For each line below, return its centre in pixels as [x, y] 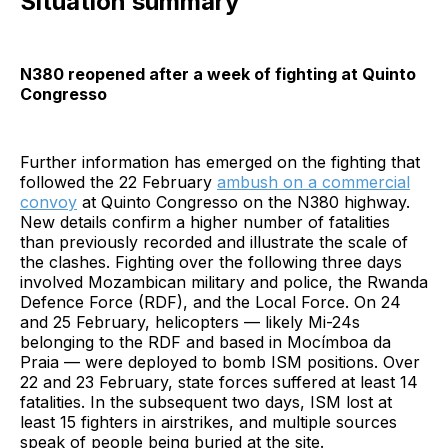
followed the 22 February [118, 182]
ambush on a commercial [313, 182]
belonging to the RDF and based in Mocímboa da [205, 342]
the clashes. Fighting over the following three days [211, 262]
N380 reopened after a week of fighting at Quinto [218, 74]
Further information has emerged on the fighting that [220, 162]
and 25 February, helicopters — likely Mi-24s [190, 322]
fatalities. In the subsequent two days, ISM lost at [206, 402]
